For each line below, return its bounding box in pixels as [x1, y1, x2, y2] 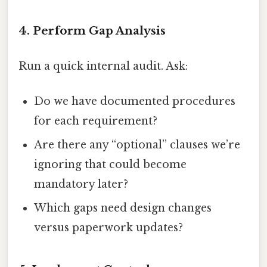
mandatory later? [34, 178, 129, 191]
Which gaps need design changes [34, 201, 212, 215]
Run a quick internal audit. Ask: [18, 60, 188, 73]
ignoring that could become [34, 158, 187, 172]
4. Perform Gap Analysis [18, 23, 166, 38]
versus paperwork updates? [34, 221, 184, 235]
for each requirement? [34, 114, 158, 128]
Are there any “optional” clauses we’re [34, 138, 241, 152]
